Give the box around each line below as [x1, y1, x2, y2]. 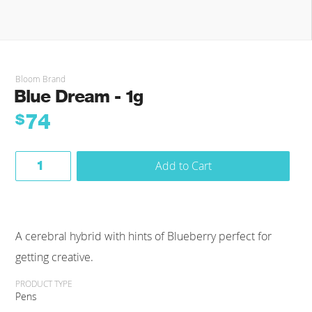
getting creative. [15, 249, 93, 265]
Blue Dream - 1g [14, 86, 143, 107]
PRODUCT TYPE [15, 278, 72, 289]
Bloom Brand [15, 73, 65, 84]
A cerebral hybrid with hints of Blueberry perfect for [15, 228, 272, 244]
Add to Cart [155, 158, 212, 173]
